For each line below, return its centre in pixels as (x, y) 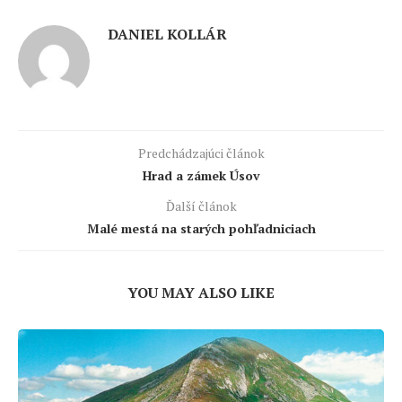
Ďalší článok (201, 206)
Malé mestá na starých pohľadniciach (201, 229)
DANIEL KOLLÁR (167, 35)
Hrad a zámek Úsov (201, 176)
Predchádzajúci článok (201, 153)
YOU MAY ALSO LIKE (201, 293)
